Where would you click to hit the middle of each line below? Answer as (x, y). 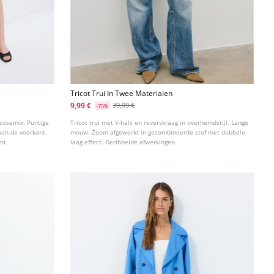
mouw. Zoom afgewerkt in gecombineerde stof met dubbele (158, 132)
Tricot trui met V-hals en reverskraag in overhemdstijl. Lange (160, 123)
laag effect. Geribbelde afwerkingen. (124, 142)
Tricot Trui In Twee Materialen (122, 94)
